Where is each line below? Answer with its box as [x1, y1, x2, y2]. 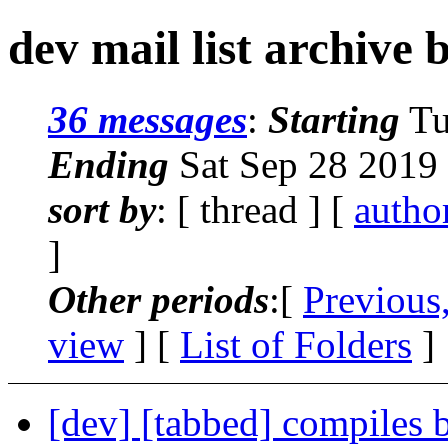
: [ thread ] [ [156, 187, 354, 231]
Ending [48, 142, 169, 186]
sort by [48, 187, 156, 231]
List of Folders [180, 322, 412, 366]
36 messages [48, 97, 247, 141]
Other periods [48, 277, 269, 321]
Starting [268, 97, 400, 141]
